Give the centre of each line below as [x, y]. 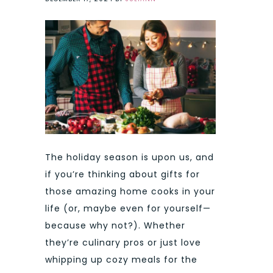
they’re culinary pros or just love [123, 242]
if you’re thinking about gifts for [122, 174]
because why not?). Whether [115, 225]
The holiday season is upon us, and [129, 157]
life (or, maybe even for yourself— [128, 208]
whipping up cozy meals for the [121, 259]
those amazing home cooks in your [130, 191]
